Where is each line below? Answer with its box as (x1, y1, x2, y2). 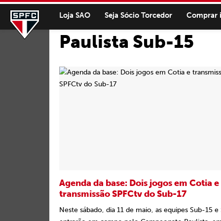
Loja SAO (59, 10, 90, 20)
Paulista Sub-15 (59, 31, 194, 52)
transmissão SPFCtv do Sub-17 (59, 188, 186, 199)
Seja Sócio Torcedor (105, 10, 172, 20)
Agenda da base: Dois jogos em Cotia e (59, 178, 219, 188)
